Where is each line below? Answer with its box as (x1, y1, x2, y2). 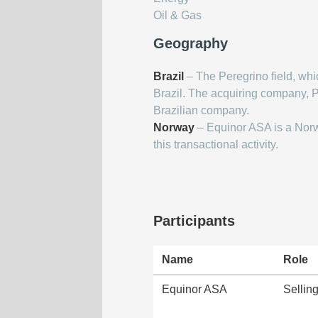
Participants (153, 213, 235, 229)
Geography (153, 35, 228, 51)
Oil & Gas (153, 9, 202, 21)
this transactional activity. (153, 138, 278, 150)
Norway (153, 121, 194, 133)
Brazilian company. (153, 104, 249, 116)
